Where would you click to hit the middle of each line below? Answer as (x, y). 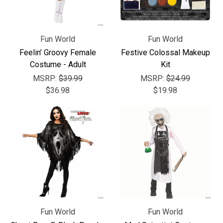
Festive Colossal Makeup (165, 53)
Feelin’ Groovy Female (58, 53)
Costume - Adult (58, 64)
